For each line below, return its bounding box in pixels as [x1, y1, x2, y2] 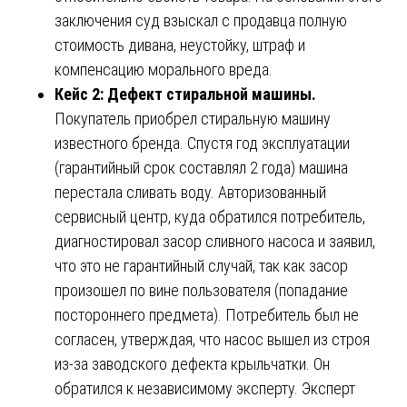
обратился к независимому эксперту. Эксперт [55, 378, 355, 398]
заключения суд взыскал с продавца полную [55, 10, 347, 30]
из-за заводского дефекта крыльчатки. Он [55, 353, 330, 373]
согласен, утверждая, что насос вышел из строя [55, 329, 370, 349]
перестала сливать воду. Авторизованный [55, 182, 326, 202]
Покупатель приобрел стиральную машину [55, 108, 331, 128]
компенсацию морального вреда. [55, 59, 273, 79]
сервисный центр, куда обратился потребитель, [55, 206, 365, 226]
